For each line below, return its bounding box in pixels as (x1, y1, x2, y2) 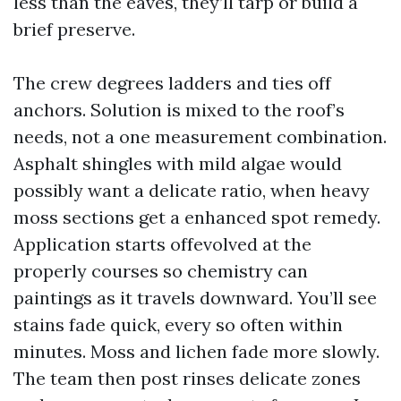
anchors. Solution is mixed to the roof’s (13, 98, 345, 121)
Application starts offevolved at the (13, 233, 311, 255)
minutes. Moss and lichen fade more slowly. (13, 340, 380, 363)
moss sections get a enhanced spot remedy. (13, 206, 380, 228)
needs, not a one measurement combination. (13, 125, 387, 148)
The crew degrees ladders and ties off (13, 72, 331, 94)
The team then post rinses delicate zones (13, 367, 361, 389)
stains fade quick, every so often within (13, 313, 343, 336)
